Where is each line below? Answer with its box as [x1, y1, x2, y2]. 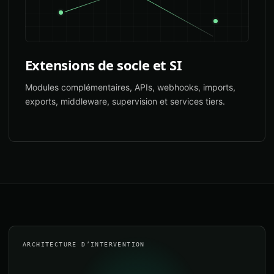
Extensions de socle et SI [25, 56, 182, 74]
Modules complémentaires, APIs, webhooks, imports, [25, 82, 235, 92]
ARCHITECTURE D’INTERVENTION [23, 241, 145, 248]
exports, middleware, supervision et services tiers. [25, 96, 225, 106]
